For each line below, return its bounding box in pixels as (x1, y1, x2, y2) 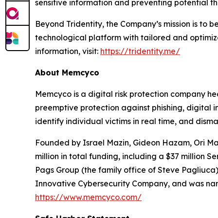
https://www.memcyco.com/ (35, 192, 142, 202)
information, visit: (35, 46, 100, 56)
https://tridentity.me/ (100, 46, 180, 56)
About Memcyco (35, 68, 99, 78)
